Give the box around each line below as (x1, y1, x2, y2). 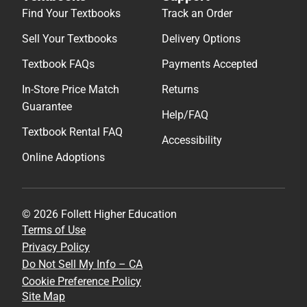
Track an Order (162, 6, 232, 20)
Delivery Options (162, 32, 241, 45)
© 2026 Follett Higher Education (22, 207, 177, 221)
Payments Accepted (162, 57, 258, 71)
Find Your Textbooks (22, 6, 121, 20)
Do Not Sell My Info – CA (22, 257, 143, 271)
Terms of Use (22, 223, 86, 236)
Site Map (22, 289, 65, 303)
